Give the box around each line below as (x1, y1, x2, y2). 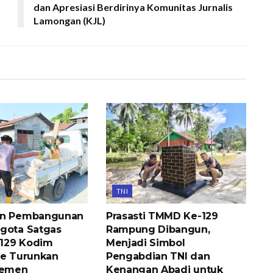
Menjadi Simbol (105, 236, 185, 249)
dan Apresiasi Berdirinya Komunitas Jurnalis (34, 1, 233, 13)
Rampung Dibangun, (105, 223, 210, 235)
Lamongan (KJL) (34, 15, 105, 27)
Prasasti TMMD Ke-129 (105, 210, 218, 222)
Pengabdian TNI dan (105, 250, 210, 262)
